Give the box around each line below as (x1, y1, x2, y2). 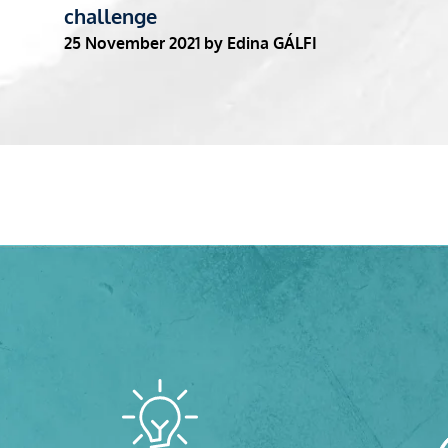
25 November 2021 (64, 32, 200, 53)
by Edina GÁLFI (204, 32, 317, 53)
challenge (64, 2, 157, 29)
